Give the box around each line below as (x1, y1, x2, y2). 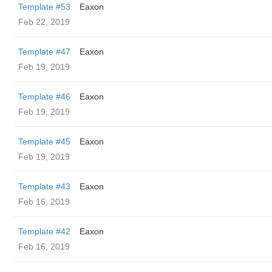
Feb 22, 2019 (18, 17, 70, 27)
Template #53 (18, 2, 70, 12)
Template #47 (18, 47, 70, 56)
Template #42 (18, 226, 70, 236)
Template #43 (18, 182, 70, 191)
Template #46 (18, 92, 70, 101)
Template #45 (18, 137, 70, 146)
